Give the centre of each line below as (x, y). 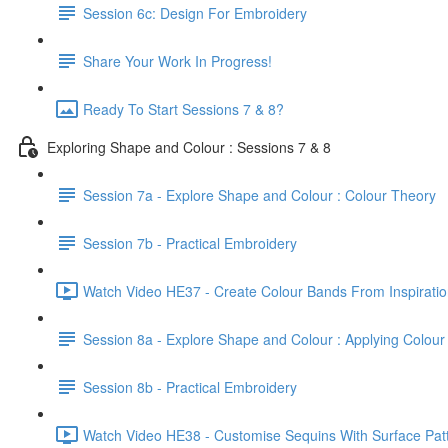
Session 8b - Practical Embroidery (190, 386)
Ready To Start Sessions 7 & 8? (183, 108)
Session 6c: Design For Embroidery (195, 12)
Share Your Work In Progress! (177, 60)
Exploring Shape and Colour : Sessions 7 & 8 (189, 146)
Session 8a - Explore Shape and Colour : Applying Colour (264, 338)
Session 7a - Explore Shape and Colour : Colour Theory (259, 194)
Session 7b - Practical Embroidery (190, 242)
